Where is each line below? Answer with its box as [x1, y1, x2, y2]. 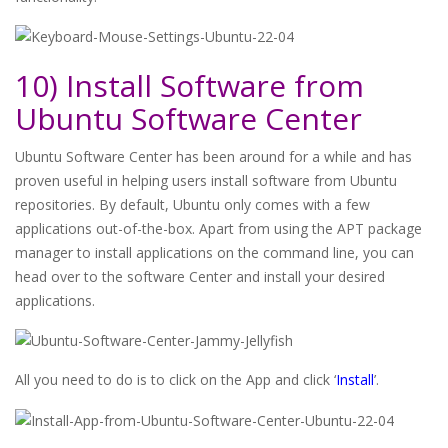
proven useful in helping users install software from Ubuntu [15, 171, 397, 191]
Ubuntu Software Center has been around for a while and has [15, 147, 412, 167]
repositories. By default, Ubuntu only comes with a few [15, 195, 370, 215]
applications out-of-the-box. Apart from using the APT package [15, 219, 422, 239]
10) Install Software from [15, 65, 364, 107]
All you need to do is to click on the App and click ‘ [15, 370, 336, 390]
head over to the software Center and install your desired [15, 267, 385, 287]
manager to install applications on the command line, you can [15, 243, 414, 263]
